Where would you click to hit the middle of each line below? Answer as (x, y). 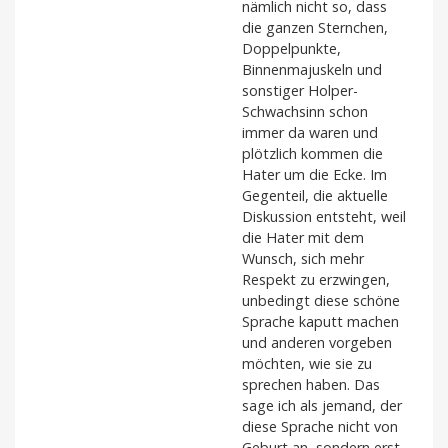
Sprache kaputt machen (320, 322)
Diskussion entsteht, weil (324, 217)
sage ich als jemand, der (322, 406)
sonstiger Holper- (300, 91)
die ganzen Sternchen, (315, 28)
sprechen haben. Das (311, 385)
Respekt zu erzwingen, (316, 280)
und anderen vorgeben (317, 343)
